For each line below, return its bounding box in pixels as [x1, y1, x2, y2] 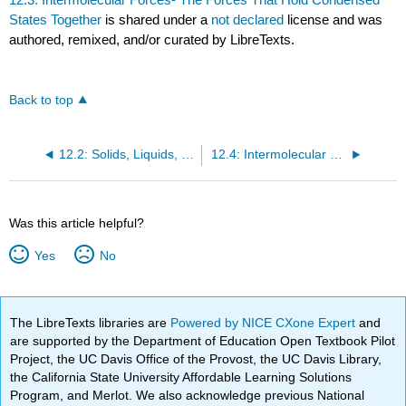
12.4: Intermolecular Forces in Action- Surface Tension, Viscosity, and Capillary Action [329, 148, 343, 162]
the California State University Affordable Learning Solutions [10, 370, 353, 384]
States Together [9, 12, 102, 28]
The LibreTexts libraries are [10, 315, 171, 330]
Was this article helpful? [9, 216, 145, 231]
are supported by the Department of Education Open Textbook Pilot [10, 333, 396, 348]
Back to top [9, 93, 74, 108]
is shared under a [101, 12, 212, 28]
